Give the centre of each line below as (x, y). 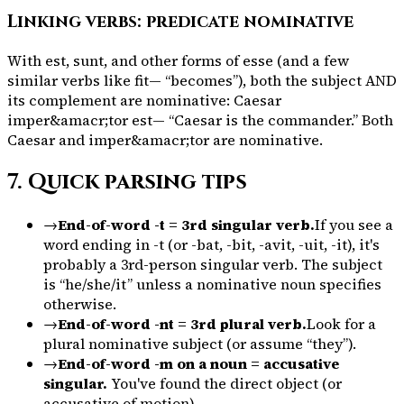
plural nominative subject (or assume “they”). (200, 343)
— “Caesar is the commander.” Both (273, 120)
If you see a (354, 224)
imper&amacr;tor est (80, 120)
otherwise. (80, 303)
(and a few (313, 61)
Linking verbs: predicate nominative (180, 23)
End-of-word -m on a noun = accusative (198, 363)
